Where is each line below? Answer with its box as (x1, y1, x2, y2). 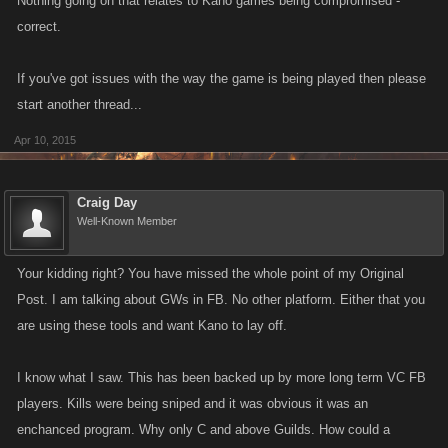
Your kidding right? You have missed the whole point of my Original (17, 266, 404, 281)
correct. (17, 19, 61, 34)
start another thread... (17, 97, 142, 112)
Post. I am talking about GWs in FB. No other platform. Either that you (17, 292, 425, 307)
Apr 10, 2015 (14, 134, 76, 146)
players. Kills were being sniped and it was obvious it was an (17, 396, 368, 411)
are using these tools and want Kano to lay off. (17, 318, 287, 333)
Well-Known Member (77, 215, 177, 227)
